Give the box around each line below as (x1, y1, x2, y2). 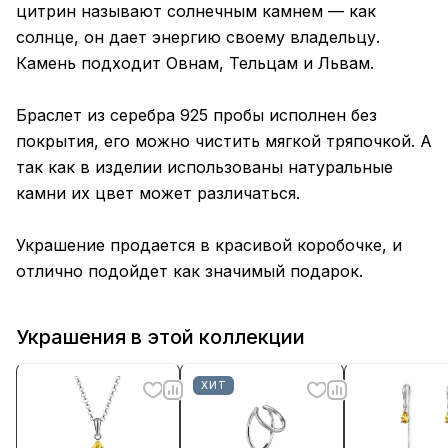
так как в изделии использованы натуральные (16, 157, 393, 178)
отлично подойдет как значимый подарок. (16, 261, 363, 282)
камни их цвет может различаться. (16, 183, 300, 204)
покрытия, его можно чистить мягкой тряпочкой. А (16, 131, 432, 152)
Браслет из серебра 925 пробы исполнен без (16, 105, 377, 126)
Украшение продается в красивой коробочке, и (16, 235, 402, 256)
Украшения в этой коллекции (16, 324, 305, 349)
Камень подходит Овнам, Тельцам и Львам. (16, 53, 374, 74)
